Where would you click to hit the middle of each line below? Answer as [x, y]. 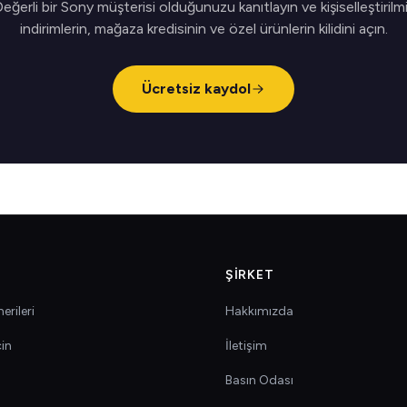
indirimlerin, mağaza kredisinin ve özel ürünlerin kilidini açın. [203, 29]
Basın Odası [259, 380]
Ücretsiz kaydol [196, 89]
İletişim [246, 346]
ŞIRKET [250, 275]
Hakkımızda [259, 311]
